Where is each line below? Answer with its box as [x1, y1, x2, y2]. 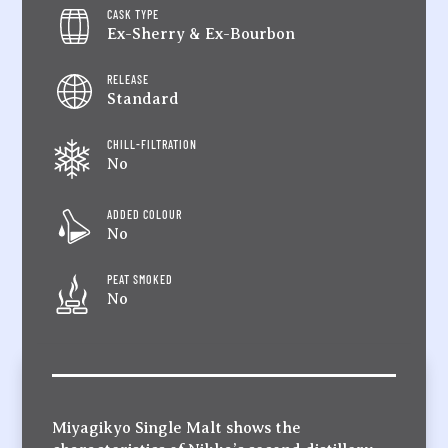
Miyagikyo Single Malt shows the [52, 418, 302, 437]
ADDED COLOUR [107, 206, 183, 221]
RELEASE [107, 71, 150, 86]
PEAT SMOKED [107, 271, 174, 286]
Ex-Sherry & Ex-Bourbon [107, 24, 296, 43]
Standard [107, 89, 180, 108]
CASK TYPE [107, 6, 160, 21]
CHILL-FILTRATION [107, 136, 198, 151]
